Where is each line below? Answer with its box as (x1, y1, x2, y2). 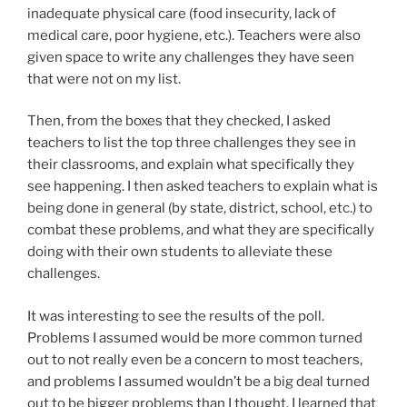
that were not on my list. (27, 70, 184, 87)
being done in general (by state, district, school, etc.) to (27, 200, 372, 217)
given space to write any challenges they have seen (27, 48, 354, 65)
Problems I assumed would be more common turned (27, 329, 362, 346)
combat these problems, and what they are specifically (27, 222, 374, 239)
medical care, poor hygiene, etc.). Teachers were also (27, 26, 361, 44)
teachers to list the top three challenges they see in (27, 134, 356, 152)
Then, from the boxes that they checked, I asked (27, 113, 331, 130)
